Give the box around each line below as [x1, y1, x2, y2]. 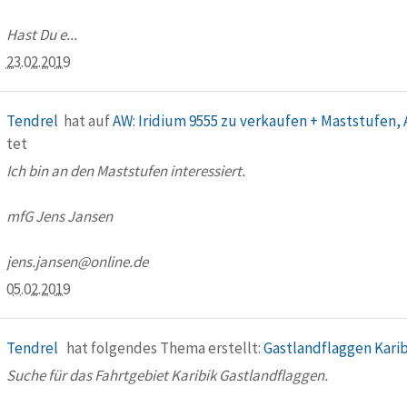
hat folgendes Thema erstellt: [63, 338, 263, 358]
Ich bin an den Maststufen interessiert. [5, 161, 245, 181]
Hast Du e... [5, 25, 77, 45]
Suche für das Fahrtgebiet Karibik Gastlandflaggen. [5, 365, 328, 385]
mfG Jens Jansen [5, 206, 113, 226]
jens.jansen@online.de [5, 252, 148, 272]
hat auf [63, 111, 113, 131]
